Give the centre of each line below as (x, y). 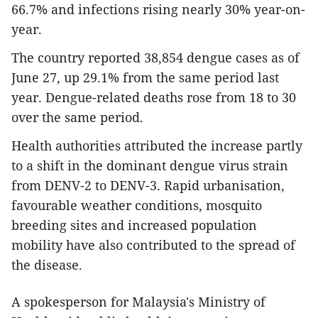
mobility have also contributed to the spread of (153, 245)
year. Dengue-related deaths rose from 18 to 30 (154, 98)
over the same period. (77, 117)
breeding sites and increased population (134, 225)
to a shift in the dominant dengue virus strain (150, 166)
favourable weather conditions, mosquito (137, 205)
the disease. (47, 265)
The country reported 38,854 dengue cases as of (155, 58)
